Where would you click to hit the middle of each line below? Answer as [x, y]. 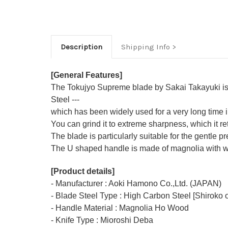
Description [81, 47]
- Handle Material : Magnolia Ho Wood [120, 208]
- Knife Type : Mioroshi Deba [102, 220]
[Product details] [83, 172]
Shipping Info [145, 47]
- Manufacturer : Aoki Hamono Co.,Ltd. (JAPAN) [136, 184]
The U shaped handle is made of [111, 149]
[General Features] [87, 75]
